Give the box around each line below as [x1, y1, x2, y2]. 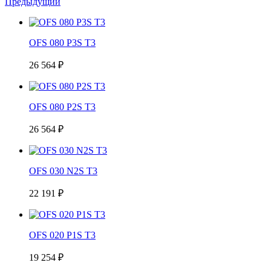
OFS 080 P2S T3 [29, 101, 96, 112]
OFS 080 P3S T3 [29, 37, 96, 48]
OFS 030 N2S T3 [29, 165, 97, 176]
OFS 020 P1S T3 [29, 229, 96, 240]
